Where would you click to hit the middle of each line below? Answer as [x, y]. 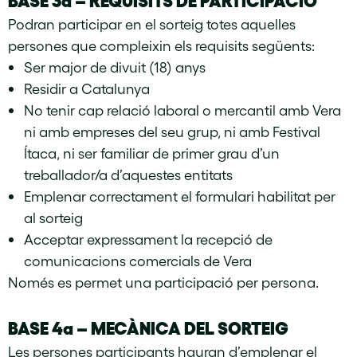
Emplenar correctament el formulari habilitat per [180, 196]
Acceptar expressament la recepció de [148, 239]
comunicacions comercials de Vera [138, 260]
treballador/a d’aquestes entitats [128, 174]
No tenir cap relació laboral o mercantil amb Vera [182, 110]
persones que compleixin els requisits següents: [161, 45]
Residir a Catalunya [87, 88]
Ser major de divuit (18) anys [115, 67]
